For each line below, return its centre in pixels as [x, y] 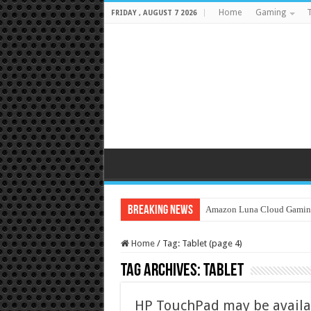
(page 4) [224, 243]
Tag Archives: [162, 271]
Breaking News [160, 211]
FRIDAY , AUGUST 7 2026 [154, 13]
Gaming [270, 12]
